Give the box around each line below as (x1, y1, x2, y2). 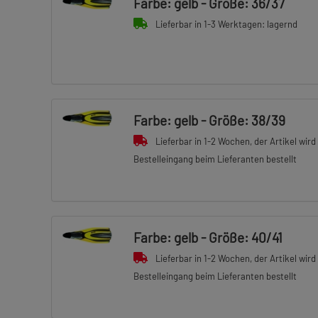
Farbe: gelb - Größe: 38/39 (133, 112, 285, 128)
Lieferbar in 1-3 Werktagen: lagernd (155, 18, 297, 30)
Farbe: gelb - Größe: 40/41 (133, 229, 283, 246)
